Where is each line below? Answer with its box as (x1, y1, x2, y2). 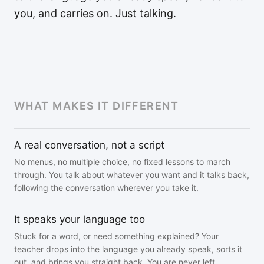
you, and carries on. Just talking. (14, 7, 176, 19)
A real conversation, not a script (14, 139, 164, 151)
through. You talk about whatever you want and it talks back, (14, 170, 249, 180)
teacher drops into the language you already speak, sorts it (14, 244, 242, 254)
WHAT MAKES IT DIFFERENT (14, 100, 179, 112)
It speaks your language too (14, 213, 145, 225)
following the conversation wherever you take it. (14, 183, 199, 193)
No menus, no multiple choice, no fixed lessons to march (14, 157, 230, 167)
